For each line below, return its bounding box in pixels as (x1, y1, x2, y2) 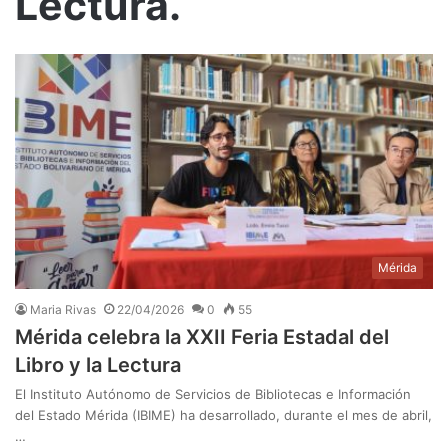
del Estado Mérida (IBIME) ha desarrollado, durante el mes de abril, (15, 407, 432, 424)
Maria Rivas (30, 302, 96, 318)
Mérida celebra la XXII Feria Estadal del (15, 325, 389, 350)
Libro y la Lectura (15, 353, 181, 378)
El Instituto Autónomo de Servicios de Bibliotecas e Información (15, 386, 411, 403)
